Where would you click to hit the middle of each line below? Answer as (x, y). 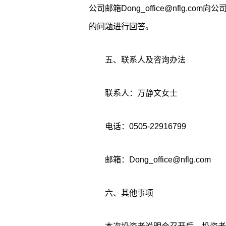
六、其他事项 (129, 193)
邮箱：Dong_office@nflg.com (158, 160)
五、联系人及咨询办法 (145, 60)
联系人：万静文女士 (141, 93)
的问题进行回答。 (121, 26)
